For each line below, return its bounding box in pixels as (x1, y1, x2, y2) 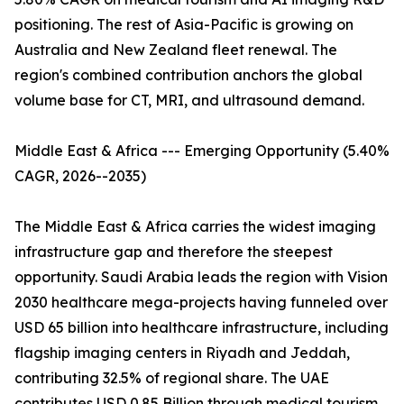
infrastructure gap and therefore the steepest (14, 243, 333, 262)
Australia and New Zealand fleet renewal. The (14, 41, 337, 60)
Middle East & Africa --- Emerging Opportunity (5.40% (14, 142, 390, 161)
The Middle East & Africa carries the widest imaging (14, 217, 376, 236)
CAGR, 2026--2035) (14, 167, 146, 186)
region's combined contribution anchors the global (14, 66, 363, 85)
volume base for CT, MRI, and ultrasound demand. (14, 91, 364, 110)
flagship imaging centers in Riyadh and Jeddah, (14, 344, 350, 363)
